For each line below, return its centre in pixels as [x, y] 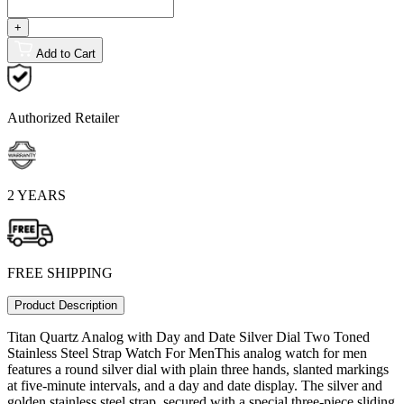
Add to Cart [66, 54]
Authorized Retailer [63, 118]
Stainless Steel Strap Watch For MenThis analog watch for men [187, 353]
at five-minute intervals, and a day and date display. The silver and [195, 386]
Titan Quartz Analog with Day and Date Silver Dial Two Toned [188, 337]
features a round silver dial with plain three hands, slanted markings [198, 370]
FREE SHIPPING [60, 273]
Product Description [66, 306]
